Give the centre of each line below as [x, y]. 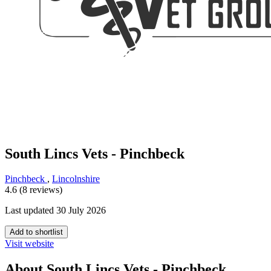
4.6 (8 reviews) [34, 190]
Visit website [29, 244]
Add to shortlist [36, 232]
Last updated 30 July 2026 [55, 211]
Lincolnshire [76, 179]
